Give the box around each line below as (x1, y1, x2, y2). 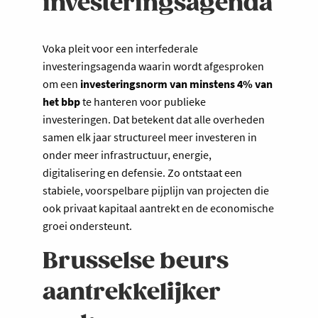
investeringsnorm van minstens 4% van (78, 77, 273, 92)
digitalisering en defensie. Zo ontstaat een (43, 165, 242, 180)
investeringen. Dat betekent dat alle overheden (43, 112, 265, 127)
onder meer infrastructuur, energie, (43, 148, 212, 163)
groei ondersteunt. (43, 219, 132, 234)
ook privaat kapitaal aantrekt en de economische (43, 201, 274, 216)
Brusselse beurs (43, 248, 229, 276)
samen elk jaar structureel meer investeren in (43, 130, 257, 145)
